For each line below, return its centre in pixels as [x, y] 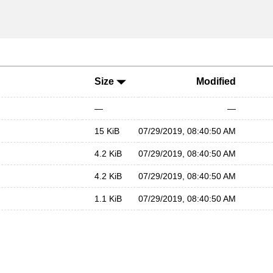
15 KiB [107, 131]
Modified [216, 81]
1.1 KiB [108, 199]
